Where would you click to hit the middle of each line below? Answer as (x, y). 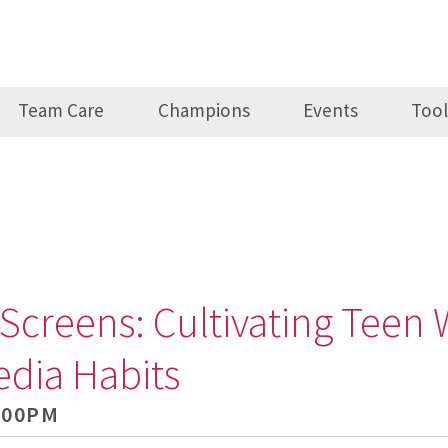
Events (330, 110)
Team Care (61, 110)
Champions (203, 110)
